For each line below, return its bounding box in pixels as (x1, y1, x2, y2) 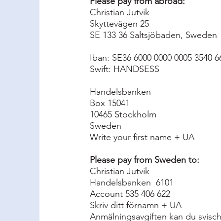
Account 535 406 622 (90, 188, 170, 199)
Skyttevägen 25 (90, 18, 149, 29)
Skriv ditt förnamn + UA (90, 200, 182, 211)
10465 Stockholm (90, 109, 156, 120)
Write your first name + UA (90, 132, 194, 143)
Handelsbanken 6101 (90, 177, 174, 188)
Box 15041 (90, 98, 130, 109)
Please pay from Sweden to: (90, 154, 199, 165)
